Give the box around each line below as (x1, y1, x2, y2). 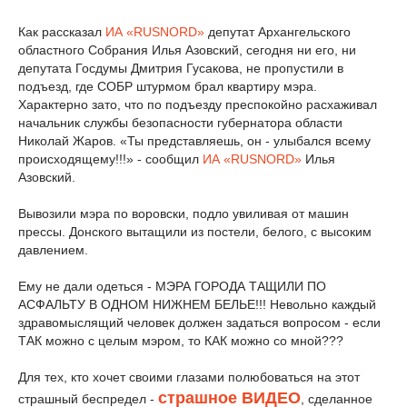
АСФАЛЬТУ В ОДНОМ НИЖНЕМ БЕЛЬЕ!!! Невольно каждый (18, 297, 376, 312)
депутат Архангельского (204, 25, 351, 39)
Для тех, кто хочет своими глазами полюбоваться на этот (18, 370, 360, 384)
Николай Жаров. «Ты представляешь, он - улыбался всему (18, 134, 371, 148)
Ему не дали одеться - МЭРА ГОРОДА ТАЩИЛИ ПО (18, 279, 326, 293)
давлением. (18, 243, 88, 257)
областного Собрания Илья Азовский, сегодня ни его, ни (18, 43, 356, 57)
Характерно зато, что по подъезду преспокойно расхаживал (18, 97, 377, 112)
